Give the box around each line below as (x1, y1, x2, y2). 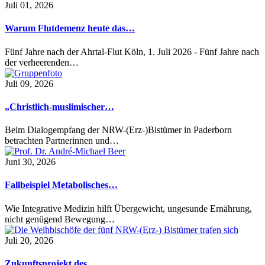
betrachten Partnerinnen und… (5, 135, 119, 146)
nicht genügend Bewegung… (5, 214, 115, 224)
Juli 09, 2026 (5, 78, 53, 89)
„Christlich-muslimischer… (5, 101, 114, 112)
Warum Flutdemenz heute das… (5, 23, 135, 34)
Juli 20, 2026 (5, 235, 53, 245)
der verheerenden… (5, 57, 79, 67)
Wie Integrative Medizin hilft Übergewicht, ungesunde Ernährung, (5, 203, 252, 214)
